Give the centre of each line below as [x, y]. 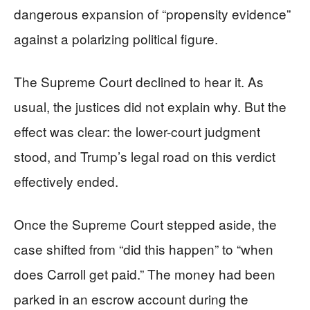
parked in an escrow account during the [131, 299]
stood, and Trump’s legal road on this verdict [145, 156]
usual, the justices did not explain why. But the [150, 106]
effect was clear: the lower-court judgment [137, 131]
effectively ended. [66, 181]
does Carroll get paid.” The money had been [145, 274]
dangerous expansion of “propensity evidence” [152, 13]
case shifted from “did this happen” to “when [144, 249]
